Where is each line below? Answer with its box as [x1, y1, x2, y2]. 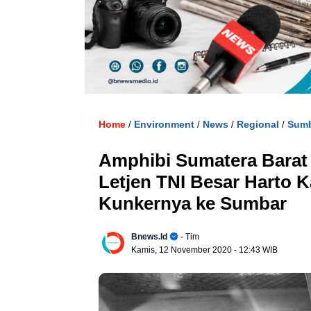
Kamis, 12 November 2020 [131, 245, 234, 255]
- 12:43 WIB [234, 245, 278, 255]
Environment [134, 119, 194, 131]
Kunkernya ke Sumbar [99, 193, 287, 215]
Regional [237, 119, 279, 131]
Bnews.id [131, 232, 167, 242]
